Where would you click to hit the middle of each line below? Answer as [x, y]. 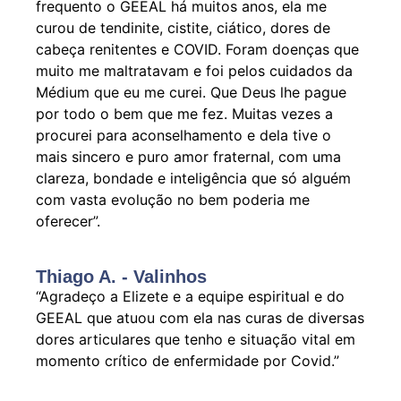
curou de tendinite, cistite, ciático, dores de [183, 27]
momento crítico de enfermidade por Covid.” [188, 360]
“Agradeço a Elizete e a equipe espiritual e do [190, 296]
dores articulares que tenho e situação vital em [196, 339]
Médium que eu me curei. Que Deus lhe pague [191, 92]
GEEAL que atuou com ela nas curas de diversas [200, 317]
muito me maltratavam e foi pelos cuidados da [194, 70]
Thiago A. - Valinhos [121, 276]
